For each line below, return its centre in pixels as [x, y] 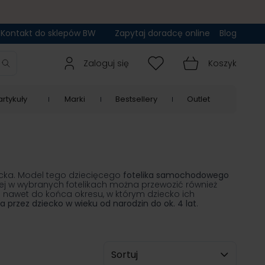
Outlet [198, 99]
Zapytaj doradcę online [162, 33]
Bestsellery [136, 99]
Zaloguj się [106, 63]
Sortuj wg [124, 248]
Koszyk [222, 63]
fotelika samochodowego [176, 175]
